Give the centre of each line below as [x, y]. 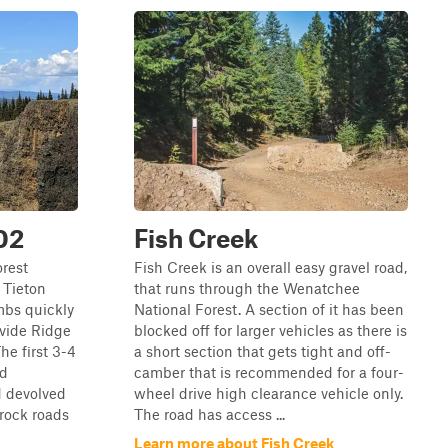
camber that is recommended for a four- [269, 372]
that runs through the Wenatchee [247, 288]
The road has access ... [209, 414]
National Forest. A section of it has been [269, 309]
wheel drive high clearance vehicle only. [268, 393]
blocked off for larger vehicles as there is [270, 330]
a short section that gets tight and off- [262, 351]
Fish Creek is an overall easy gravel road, [270, 267]
